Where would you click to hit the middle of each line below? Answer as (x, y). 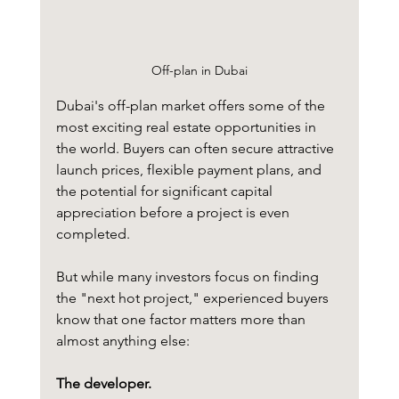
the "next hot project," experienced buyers (194, 298)
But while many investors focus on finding (189, 277)
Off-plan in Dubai (199, 71)
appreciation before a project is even (174, 213)
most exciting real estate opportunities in (187, 127)
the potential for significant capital (166, 191)
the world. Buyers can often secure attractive (196, 149)
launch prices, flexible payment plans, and (190, 170)
